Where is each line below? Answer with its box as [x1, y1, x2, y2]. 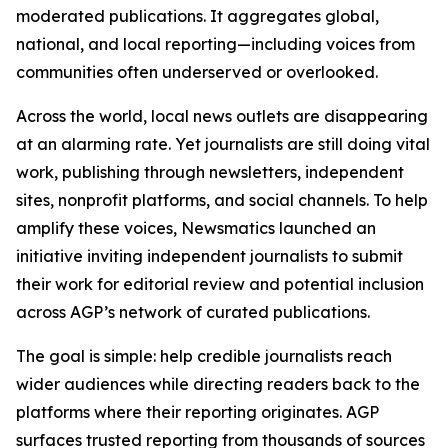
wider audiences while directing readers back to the [16, 374, 420, 394]
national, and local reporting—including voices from [16, 34, 415, 54]
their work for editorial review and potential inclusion [16, 274, 424, 294]
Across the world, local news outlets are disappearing [16, 106, 428, 126]
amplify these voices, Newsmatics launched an [16, 218, 376, 238]
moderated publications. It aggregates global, [16, 6, 379, 26]
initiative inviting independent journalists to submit [16, 246, 403, 266]
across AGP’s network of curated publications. [16, 302, 370, 322]
